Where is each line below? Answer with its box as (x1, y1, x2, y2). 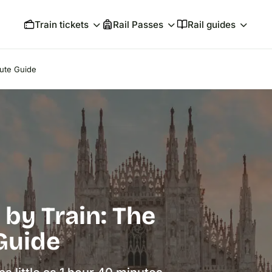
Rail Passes (112, 19, 163, 31)
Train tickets (34, 19, 89, 31)
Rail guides (187, 19, 236, 31)
